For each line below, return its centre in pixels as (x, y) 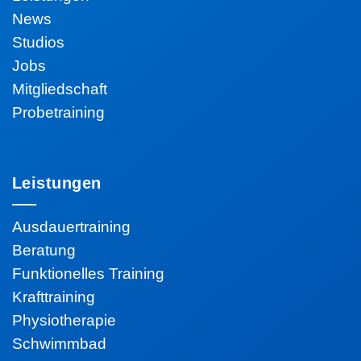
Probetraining (58, 112)
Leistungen (57, 183)
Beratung (44, 250)
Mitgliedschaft (60, 89)
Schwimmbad (59, 344)
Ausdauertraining (71, 227)
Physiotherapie (64, 320)
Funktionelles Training (88, 274)
